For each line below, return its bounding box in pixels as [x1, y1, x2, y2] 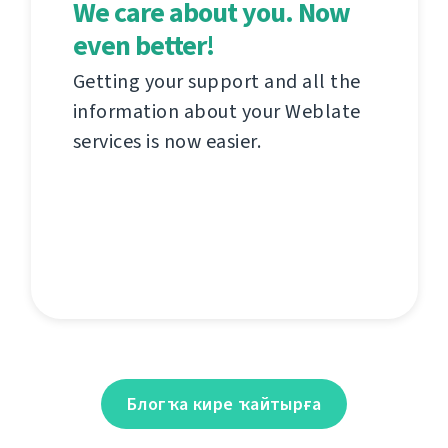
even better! [72, 27, 214, 65]
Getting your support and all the [72, 68, 361, 96]
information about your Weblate [72, 98, 361, 126]
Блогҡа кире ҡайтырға [127, 392, 321, 417]
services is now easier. [72, 128, 261, 156]
